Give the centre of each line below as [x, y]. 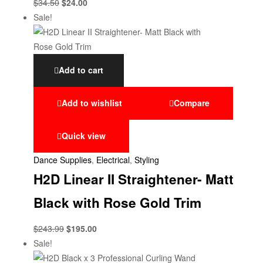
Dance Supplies [63, 160]
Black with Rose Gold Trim [117, 203]
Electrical [113, 160]
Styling [147, 160]
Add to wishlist [92, 102]
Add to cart [81, 70]
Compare [192, 102]
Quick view [84, 135]
